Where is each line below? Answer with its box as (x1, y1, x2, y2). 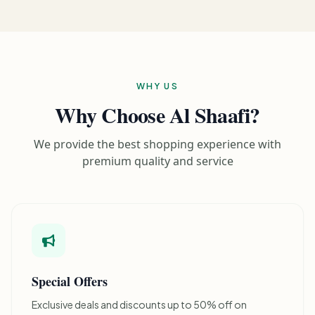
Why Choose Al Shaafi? (55, 98, 260, 130)
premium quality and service (82, 153, 233, 169)
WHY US (136, 80, 179, 91)
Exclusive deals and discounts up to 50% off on (32, 297, 247, 311)
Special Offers (32, 271, 108, 290)
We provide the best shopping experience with (34, 136, 281, 152)
